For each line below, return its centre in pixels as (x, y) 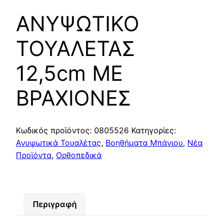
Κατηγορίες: (154, 130)
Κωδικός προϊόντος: (55, 130)
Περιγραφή (55, 204)
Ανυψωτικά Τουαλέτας (58, 142)
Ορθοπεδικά (79, 155)
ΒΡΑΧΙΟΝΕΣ (73, 98)
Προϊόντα (34, 155)
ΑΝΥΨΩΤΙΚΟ (78, 23)
